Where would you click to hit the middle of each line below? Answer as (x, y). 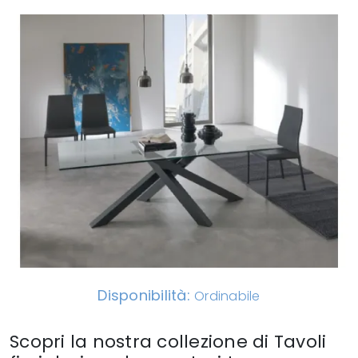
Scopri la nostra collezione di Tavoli (168, 342)
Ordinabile (227, 296)
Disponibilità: (146, 296)
